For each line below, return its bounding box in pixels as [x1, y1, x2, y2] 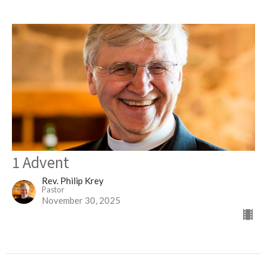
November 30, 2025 [42, 195, 120, 206]
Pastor [42, 185, 64, 195]
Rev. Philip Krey [42, 175, 104, 187]
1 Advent [12, 151, 69, 173]
